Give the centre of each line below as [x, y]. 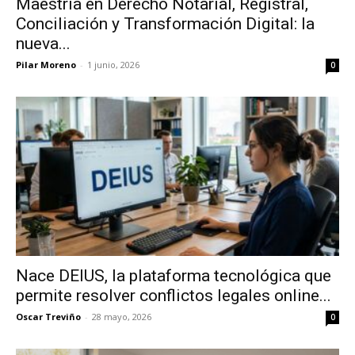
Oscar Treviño [48, 317]
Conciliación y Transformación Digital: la [165, 23]
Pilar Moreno [46, 64]
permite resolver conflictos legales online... [174, 296]
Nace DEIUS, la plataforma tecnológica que [174, 276]
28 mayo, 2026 [122, 317]
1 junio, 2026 [113, 64]
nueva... [43, 43]
